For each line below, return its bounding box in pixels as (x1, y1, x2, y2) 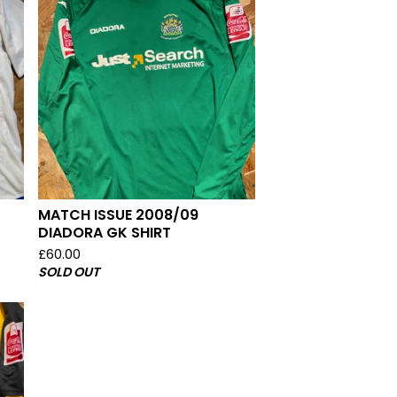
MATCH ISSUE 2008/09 (37, 204, 198, 225)
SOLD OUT (37, 262, 99, 281)
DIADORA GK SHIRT (37, 222, 171, 243)
